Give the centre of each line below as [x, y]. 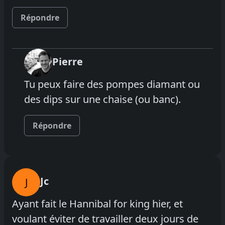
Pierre [68, 61]
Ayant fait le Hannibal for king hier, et [97, 203]
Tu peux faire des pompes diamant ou [112, 84]
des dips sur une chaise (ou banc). [102, 99]
